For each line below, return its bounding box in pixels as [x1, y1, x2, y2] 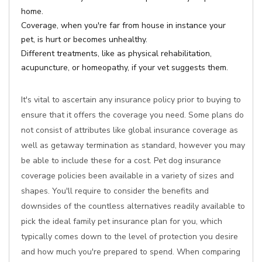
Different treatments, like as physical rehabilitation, [21, 48, 212, 59]
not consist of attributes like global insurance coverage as [21, 125, 238, 136]
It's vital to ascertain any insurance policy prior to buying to [21, 94, 241, 105]
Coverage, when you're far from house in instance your [21, 20, 226, 31]
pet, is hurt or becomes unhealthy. [21, 34, 147, 45]
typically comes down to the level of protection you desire [21, 231, 238, 242]
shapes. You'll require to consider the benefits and [21, 185, 209, 196]
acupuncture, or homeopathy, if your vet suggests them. [21, 62, 228, 73]
